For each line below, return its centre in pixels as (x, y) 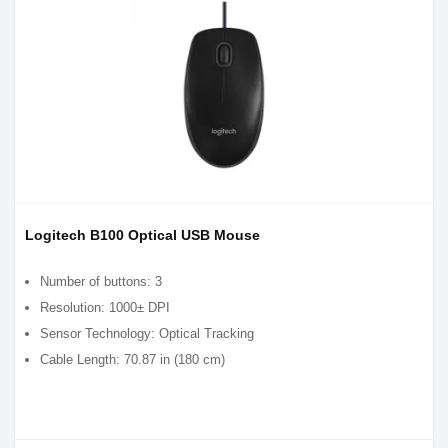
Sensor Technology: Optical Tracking (147, 333)
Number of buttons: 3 (101, 281)
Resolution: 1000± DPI (105, 307)
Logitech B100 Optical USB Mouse (142, 235)
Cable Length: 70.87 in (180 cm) (132, 359)
